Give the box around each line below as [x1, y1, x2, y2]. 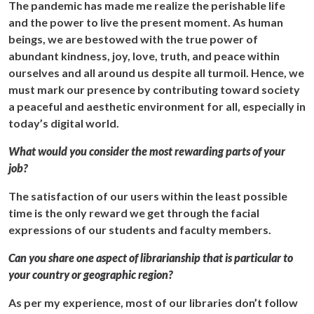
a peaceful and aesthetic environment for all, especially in [8, 99, 306, 113]
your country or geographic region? [8, 267, 173, 281]
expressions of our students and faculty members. [8, 222, 271, 236]
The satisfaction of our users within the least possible [8, 189, 287, 203]
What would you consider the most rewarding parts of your [8, 144, 285, 158]
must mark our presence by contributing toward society [8, 82, 300, 96]
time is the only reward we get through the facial [8, 205, 259, 219]
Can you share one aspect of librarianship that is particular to [8, 250, 293, 264]
